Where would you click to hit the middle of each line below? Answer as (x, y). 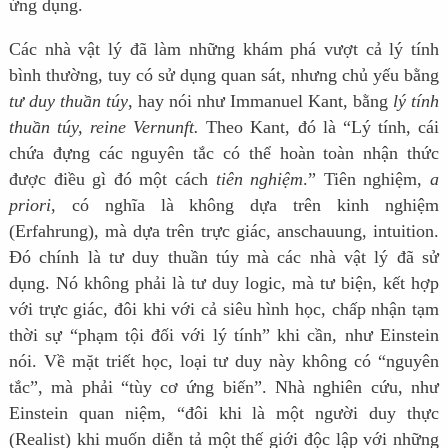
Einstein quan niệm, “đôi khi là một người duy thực (224, 412)
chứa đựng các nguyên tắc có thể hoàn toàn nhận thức (224, 152)
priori (29, 204)
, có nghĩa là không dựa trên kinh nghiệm (245, 204)
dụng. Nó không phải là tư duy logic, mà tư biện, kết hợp (224, 282)
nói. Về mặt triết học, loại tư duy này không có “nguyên (224, 360)
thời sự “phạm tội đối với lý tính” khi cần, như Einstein (224, 334)
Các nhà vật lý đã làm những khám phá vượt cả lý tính (224, 48)
